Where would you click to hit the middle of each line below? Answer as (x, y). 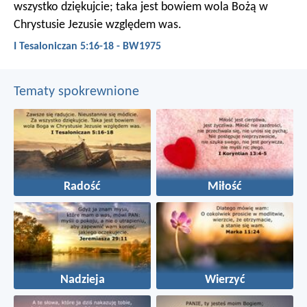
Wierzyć (225, 280)
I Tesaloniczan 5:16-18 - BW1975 (87, 47)
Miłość (225, 187)
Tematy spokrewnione (76, 91)
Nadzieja (82, 280)
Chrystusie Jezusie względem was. (98, 25)
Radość (82, 187)
